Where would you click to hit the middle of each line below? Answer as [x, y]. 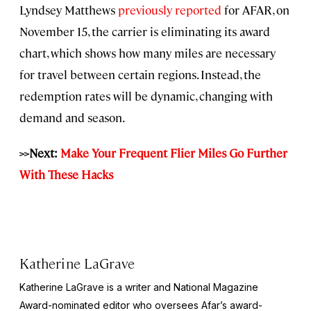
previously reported [170, 10]
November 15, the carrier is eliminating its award [145, 32]
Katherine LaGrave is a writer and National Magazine [139, 287]
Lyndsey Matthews [69, 10]
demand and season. [72, 118]
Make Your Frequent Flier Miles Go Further [174, 153]
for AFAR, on [255, 10]
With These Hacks [66, 175]
